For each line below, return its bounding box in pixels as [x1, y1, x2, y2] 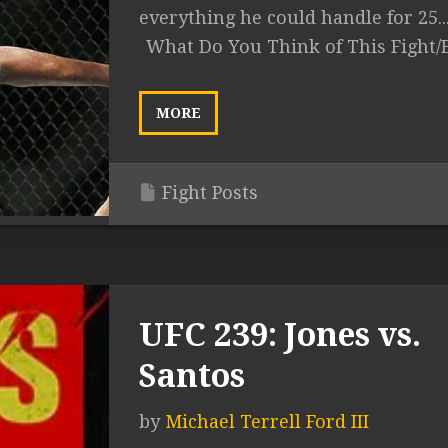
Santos [139, 357, 245, 395]
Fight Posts [162, 182, 258, 203]
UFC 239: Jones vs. [139, 316, 421, 354]
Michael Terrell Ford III [165, 411, 369, 432]
